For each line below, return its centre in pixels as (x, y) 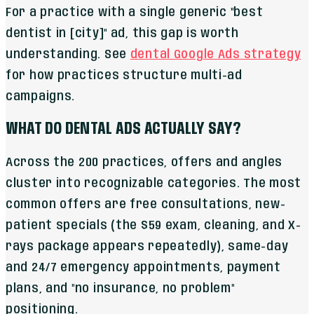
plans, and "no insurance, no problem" (120, 289)
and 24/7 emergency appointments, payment (143, 268)
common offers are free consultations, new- (146, 205)
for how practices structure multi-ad (124, 76)
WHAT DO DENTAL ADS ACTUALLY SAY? (124, 130)
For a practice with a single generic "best (135, 13)
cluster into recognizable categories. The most (154, 184)
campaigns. (41, 97)
